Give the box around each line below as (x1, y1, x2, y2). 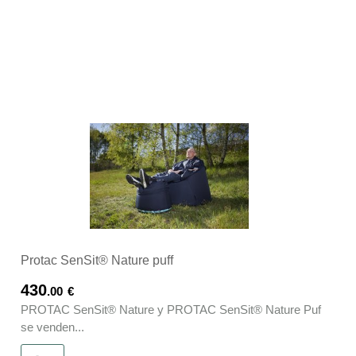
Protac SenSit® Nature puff (21, 253, 173, 268)
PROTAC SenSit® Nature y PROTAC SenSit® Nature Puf (21, 303, 321, 317)
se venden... (21, 320, 84, 335)
